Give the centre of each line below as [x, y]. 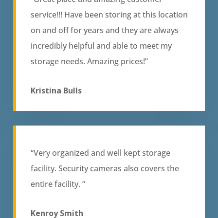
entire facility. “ [58, 184]
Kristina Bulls [56, 91]
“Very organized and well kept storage [100, 153]
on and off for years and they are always [104, 30]
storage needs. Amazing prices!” [89, 62]
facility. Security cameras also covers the [105, 168]
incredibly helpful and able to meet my [101, 46]
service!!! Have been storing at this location [109, 15]
